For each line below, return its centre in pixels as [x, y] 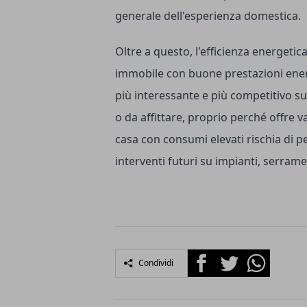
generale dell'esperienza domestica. [208, 15]
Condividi [156, 262]
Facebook [212, 257]
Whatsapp [268, 257]
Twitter [233, 257]
